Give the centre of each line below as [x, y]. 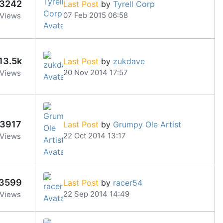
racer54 [128, 182]
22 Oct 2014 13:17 [95, 135]
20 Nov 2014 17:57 [96, 72]
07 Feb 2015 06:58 [96, 15]
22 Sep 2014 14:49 [96, 194]
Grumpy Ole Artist [147, 124]
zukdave [129, 61]
